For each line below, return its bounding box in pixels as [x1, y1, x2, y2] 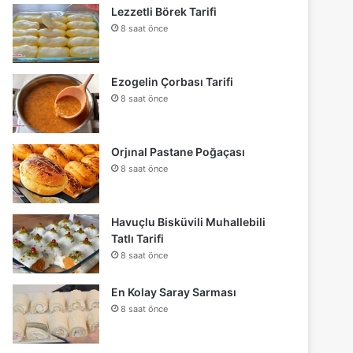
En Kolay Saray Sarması [111, 285, 237, 299]
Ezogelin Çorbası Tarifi [111, 75, 234, 89]
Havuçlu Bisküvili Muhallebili [111, 215, 266, 229]
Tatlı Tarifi [111, 232, 165, 246]
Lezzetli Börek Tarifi [111, 5, 217, 19]
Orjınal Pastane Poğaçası [111, 145, 246, 159]
